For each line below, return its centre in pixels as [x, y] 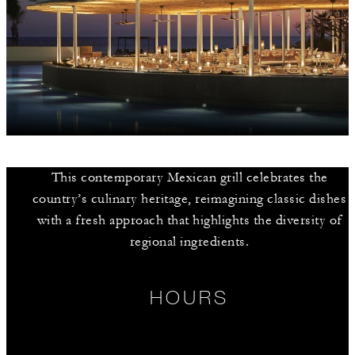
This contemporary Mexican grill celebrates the [189, 177]
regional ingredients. [189, 242]
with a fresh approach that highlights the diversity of [189, 220]
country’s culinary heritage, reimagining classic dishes [189, 199]
